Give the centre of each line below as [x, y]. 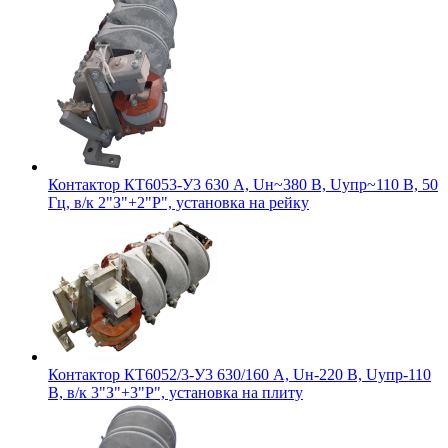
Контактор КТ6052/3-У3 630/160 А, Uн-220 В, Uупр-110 [239, 374]
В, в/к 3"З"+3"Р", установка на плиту [175, 392]
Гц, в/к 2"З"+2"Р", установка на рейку [178, 202]
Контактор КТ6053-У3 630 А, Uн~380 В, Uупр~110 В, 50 [243, 184]
